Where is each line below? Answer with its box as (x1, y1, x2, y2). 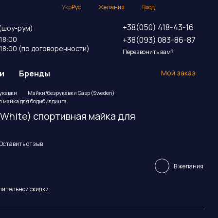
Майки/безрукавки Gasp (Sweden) (28, 89, 114, 96)
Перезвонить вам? (123, 48, 174, 56)
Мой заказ (161, 68, 196, 77)
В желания (174, 162, 203, 170)
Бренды (19, 68, 51, 79)
